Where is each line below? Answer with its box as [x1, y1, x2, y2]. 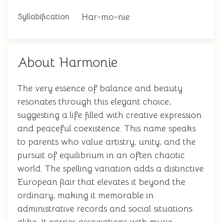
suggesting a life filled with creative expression [17, 110, 202, 120]
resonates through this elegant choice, [17, 96, 171, 107]
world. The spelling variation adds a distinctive [17, 163, 204, 174]
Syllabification [17, 12, 69, 22]
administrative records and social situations [17, 203, 192, 214]
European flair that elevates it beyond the [17, 176, 185, 187]
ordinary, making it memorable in [17, 190, 154, 201]
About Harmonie [17, 54, 117, 71]
